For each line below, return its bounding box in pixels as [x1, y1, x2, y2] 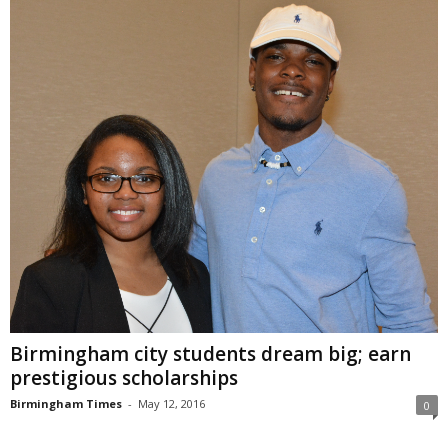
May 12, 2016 [138, 395, 205, 411]
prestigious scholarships [10, 364, 238, 391]
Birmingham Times [10, 395, 122, 411]
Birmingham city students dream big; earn [10, 340, 411, 367]
